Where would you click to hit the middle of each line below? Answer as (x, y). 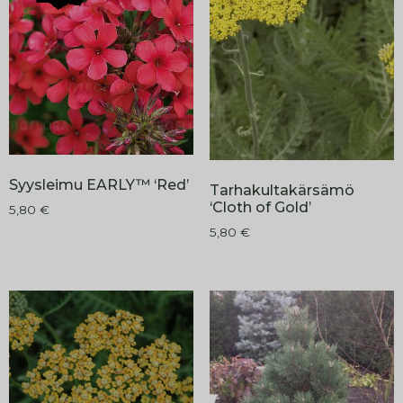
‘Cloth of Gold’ (260, 208)
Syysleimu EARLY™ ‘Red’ (99, 185)
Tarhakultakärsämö (282, 191)
